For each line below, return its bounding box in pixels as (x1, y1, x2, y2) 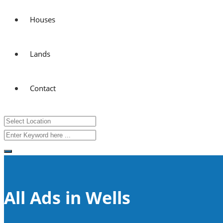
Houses (30, 14, 55, 24)
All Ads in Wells (4, 186, 130, 209)
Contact (30, 83, 56, 93)
